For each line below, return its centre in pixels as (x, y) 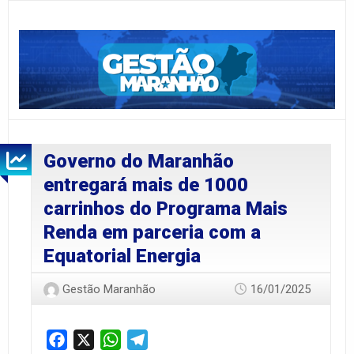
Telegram (173, 339)
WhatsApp (149, 339)
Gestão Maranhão (109, 289)
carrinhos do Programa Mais (166, 209)
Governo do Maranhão (139, 162)
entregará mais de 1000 (146, 185)
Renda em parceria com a (152, 233)
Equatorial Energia (122, 256)
